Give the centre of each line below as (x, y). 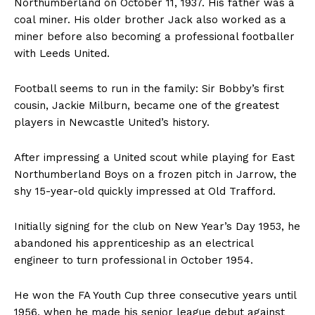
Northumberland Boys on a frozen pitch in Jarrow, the (155, 174)
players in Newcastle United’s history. (112, 122)
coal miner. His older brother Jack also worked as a (150, 19)
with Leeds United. (62, 53)
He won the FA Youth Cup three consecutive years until (155, 295)
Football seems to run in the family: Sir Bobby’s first (149, 88)
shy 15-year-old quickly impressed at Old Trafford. (145, 191)
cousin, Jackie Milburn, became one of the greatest (147, 105)
